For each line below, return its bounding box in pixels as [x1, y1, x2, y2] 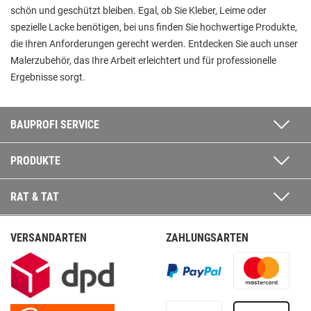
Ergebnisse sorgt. [10, 72, 85, 83]
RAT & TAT [10, 190, 59, 203]
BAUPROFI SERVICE [10, 118, 99, 131]
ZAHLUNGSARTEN [166, 231, 249, 244]
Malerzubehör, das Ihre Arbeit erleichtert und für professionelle [10, 55, 276, 66]
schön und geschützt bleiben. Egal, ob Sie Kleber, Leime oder [10, 5, 267, 16]
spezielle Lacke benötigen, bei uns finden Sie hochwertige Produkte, [10, 22, 297, 33]
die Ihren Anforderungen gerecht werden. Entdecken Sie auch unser [10, 38, 298, 49]
